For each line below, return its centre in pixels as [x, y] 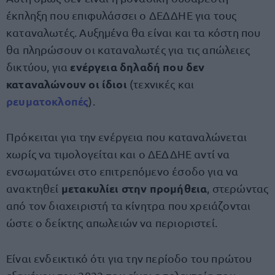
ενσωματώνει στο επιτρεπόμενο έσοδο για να [122, 171]
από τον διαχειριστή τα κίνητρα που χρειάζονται [129, 205]
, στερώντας [238, 188]
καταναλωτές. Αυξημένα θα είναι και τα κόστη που [134, 32]
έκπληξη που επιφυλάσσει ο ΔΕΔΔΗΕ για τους [122, 15]
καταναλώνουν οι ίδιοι [67, 84]
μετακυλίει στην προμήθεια [134, 188]
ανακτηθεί [34, 188]
